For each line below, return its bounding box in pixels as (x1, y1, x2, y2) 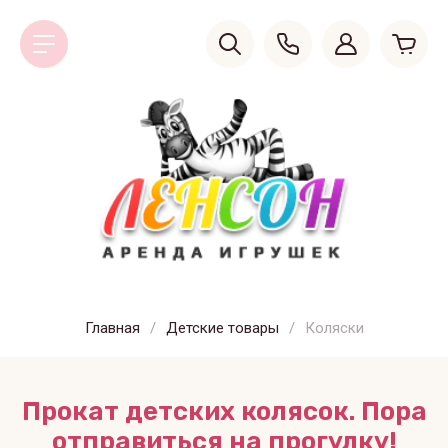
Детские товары (165, 318, 279, 337)
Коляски (304, 318, 364, 337)
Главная (84, 318, 140, 337)
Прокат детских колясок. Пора (21, 395, 427, 427)
